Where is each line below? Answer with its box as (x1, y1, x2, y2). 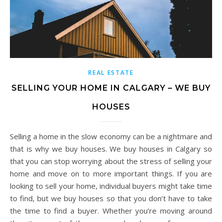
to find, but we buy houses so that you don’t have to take (10, 193, 212, 203)
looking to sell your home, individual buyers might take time (10, 180, 212, 191)
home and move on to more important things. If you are (10, 168, 212, 178)
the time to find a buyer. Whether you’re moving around (10, 205, 212, 216)
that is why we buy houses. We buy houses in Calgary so (10, 143, 212, 154)
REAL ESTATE (88, 68, 134, 77)
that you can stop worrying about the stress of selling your (10, 156, 212, 166)
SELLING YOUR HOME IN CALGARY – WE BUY (11, 83, 211, 93)
